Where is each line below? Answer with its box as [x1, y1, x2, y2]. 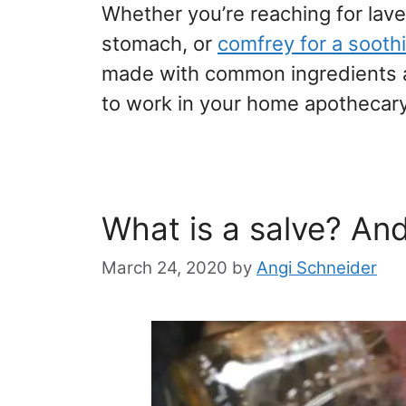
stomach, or [101, 31, 217, 55]
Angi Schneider [256, 257, 377, 279]
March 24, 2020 [101, 257, 227, 279]
